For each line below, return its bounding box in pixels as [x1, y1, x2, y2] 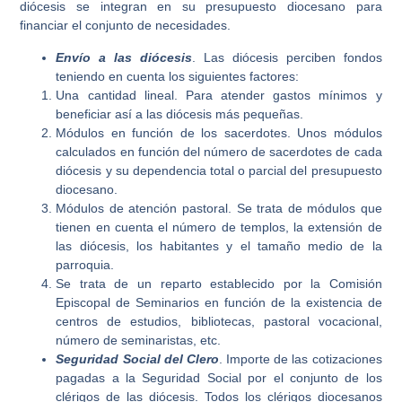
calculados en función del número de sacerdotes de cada [56, 144, 382, 159]
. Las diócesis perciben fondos [192, 49, 382, 65]
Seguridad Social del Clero [56, 351, 219, 366]
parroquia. [56, 257, 115, 272]
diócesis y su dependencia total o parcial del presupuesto [56, 162, 382, 178]
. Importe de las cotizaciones [218, 351, 382, 366]
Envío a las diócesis [56, 49, 193, 65]
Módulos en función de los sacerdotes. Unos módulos [56, 125, 382, 140]
